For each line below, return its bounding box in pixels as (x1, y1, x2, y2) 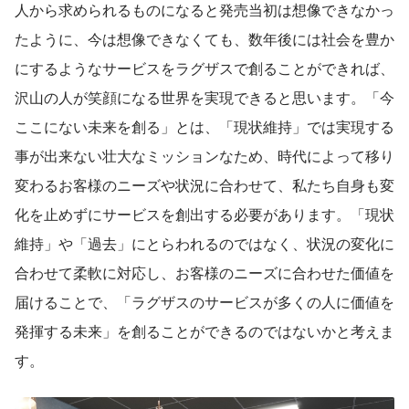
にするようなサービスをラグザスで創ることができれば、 (15, 58, 394, 79)
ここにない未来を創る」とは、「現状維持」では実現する (15, 116, 394, 138)
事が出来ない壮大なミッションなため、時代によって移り (15, 145, 394, 167)
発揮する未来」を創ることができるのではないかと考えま (15, 320, 394, 342)
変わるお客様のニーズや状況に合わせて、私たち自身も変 (15, 174, 394, 196)
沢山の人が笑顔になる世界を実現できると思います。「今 (15, 87, 394, 109)
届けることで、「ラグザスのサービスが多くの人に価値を (15, 291, 394, 313)
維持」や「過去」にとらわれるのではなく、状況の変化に (15, 233, 394, 255)
